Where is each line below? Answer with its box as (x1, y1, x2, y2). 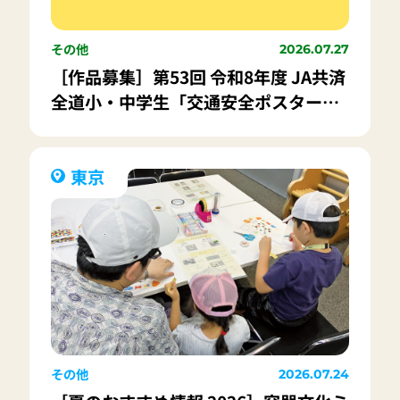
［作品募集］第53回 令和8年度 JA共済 (50, 63, 346, 89)
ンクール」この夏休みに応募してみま (50, 113, 339, 139)
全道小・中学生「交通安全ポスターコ (50, 88, 339, 114)
